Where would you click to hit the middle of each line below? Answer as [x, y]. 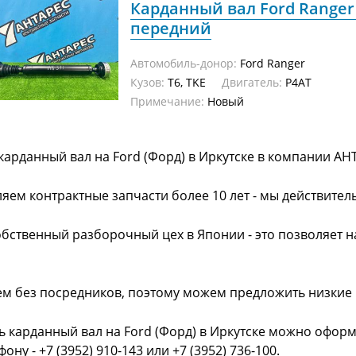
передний [171, 28]
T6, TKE [193, 82]
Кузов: [147, 82]
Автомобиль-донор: [184, 63]
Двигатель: [252, 82]
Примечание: [167, 101]
